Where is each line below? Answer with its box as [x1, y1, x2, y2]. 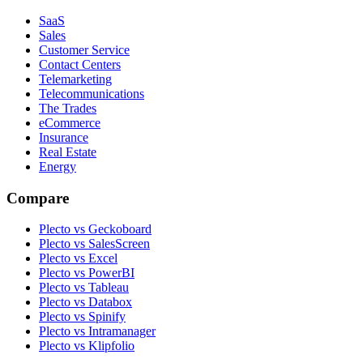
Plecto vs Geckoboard [39, 222, 152, 237]
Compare [6, 189, 69, 207]
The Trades [39, 101, 96, 116]
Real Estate [39, 145, 96, 160]
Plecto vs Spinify [39, 310, 126, 324]
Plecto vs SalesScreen [39, 237, 150, 251]
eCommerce [39, 116, 100, 130]
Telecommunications [39, 87, 144, 101]
